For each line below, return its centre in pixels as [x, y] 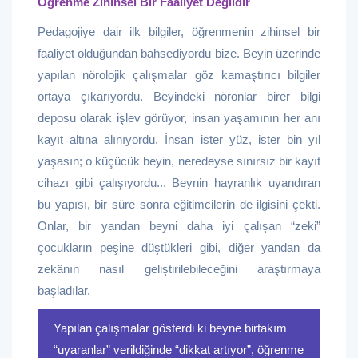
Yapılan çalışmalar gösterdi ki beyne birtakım [170, 328]
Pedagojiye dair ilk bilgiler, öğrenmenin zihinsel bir [179, 32]
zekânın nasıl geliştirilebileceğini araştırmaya [179, 269]
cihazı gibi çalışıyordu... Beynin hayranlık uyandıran [179, 183]
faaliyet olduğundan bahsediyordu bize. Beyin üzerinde [179, 53]
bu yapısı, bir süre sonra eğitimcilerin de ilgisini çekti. [179, 204]
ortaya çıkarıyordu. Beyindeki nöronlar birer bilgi [179, 96]
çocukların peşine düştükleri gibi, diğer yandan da [179, 247]
